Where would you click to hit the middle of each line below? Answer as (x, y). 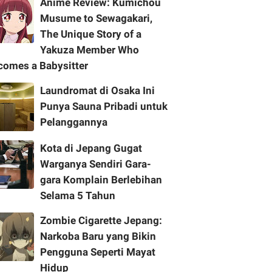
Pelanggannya (74, 122)
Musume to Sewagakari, (96, 18)
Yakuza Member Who (90, 50)
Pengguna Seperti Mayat (98, 252)
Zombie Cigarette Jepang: (101, 220)
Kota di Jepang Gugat (91, 148)
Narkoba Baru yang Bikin (98, 236)
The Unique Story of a (91, 34)
